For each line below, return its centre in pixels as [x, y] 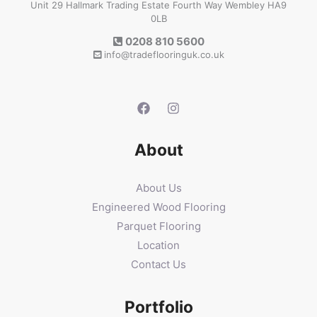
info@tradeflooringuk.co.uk [162, 55]
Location [158, 245]
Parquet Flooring [158, 226]
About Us [158, 188]
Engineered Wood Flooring [158, 207]
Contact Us [158, 264]
